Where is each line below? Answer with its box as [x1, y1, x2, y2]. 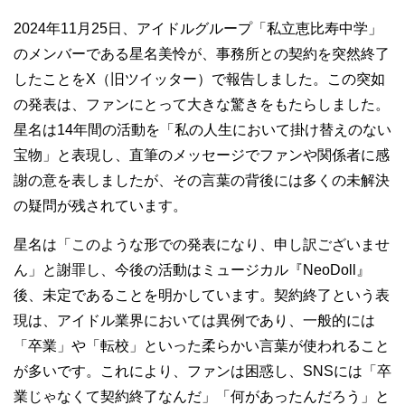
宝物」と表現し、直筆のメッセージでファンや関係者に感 [14, 147, 390, 163]
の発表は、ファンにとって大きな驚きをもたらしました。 [14, 97, 390, 112]
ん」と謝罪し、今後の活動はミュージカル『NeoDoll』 [14, 262, 371, 278]
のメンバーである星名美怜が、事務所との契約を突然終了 [14, 46, 390, 61]
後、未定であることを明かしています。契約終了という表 [14, 287, 390, 303]
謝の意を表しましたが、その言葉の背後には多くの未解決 [14, 173, 390, 188]
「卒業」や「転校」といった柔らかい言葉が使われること [14, 338, 390, 353]
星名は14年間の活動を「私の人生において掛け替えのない [14, 122, 391, 137]
